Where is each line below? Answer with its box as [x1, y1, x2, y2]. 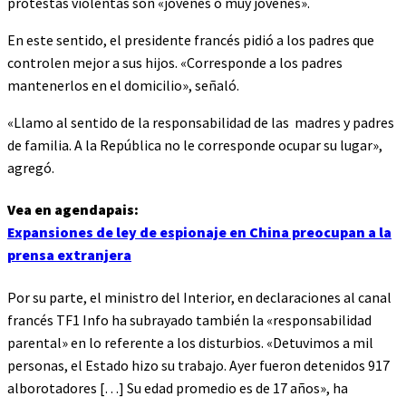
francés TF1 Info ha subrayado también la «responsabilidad [7, 310, 372, 329]
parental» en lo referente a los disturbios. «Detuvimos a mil [7, 333, 373, 352]
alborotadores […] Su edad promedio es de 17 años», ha [7, 378, 348, 397]
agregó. [7, 159, 54, 178]
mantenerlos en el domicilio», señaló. [7, 76, 239, 95]
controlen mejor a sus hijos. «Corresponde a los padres [7, 53, 343, 72]
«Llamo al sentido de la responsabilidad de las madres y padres [7, 113, 394, 132]
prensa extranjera [7, 246, 131, 265]
